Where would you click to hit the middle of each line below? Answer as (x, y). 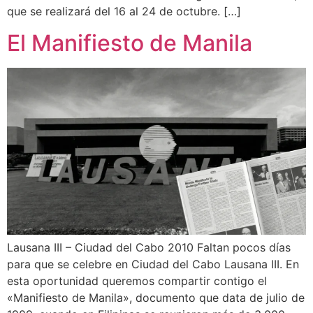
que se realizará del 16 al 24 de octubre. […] (124, 12)
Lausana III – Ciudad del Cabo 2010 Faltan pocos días (149, 247)
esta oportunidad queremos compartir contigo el (137, 281)
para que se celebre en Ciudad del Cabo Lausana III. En (153, 264)
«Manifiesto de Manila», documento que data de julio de (156, 297)
